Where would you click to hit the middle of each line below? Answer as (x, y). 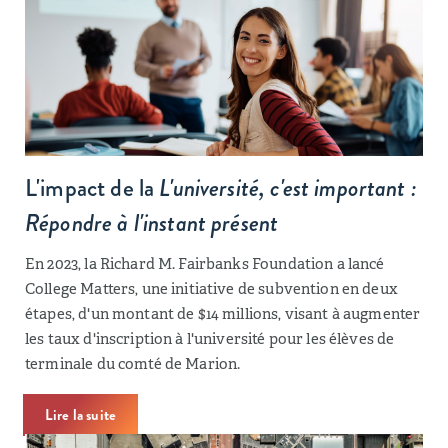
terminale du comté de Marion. (133, 363)
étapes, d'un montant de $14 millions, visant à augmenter (223, 313)
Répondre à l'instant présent (152, 223)
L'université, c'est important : (288, 188)
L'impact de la (92, 188)
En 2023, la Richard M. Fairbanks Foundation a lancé (205, 263)
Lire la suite (80, 415)
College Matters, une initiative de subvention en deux (211, 288)
